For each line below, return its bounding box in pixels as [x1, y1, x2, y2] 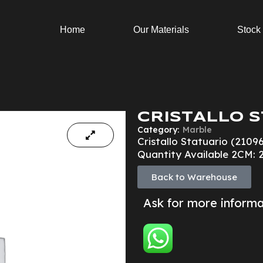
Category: [137, 124, 179, 135]
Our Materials [133, 25, 189, 35]
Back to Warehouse [151, 171, 237, 183]
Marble [183, 124, 212, 135]
